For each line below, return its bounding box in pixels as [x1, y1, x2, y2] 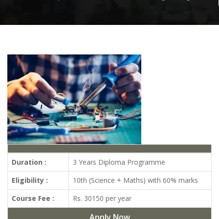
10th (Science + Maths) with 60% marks [73, 175, 198, 185]
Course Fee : [12, 193, 54, 203]
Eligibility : [12, 175, 48, 185]
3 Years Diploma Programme [73, 157, 165, 167]
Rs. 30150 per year [73, 193, 131, 203]
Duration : [12, 157, 46, 167]
